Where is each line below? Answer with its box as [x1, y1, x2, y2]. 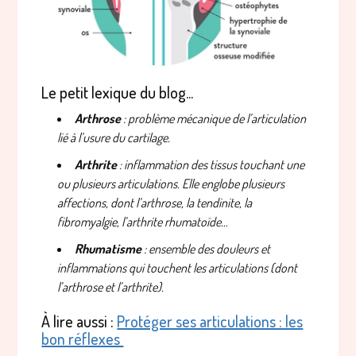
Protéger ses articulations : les [117, 311, 304, 332]
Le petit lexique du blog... [41, 82, 194, 103]
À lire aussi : [41, 311, 118, 332]
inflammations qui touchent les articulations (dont [57, 260, 298, 277]
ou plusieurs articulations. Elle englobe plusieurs [57, 176, 285, 192]
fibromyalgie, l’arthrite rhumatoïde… [57, 214, 229, 230]
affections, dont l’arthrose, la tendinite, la [57, 195, 253, 211]
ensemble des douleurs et [146, 241, 271, 257]
